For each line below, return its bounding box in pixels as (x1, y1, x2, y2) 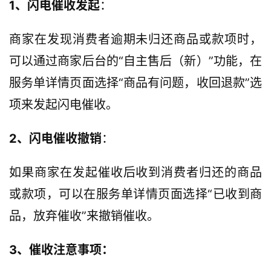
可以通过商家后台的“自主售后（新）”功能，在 (9, 54, 262, 69)
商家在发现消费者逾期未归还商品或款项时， (9, 32, 262, 47)
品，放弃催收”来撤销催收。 (9, 209, 159, 224)
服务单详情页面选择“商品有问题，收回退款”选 (9, 76, 262, 91)
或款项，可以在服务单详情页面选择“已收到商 (9, 187, 262, 202)
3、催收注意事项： (9, 243, 114, 258)
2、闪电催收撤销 (9, 131, 102, 146)
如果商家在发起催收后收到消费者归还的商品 (9, 165, 262, 180)
